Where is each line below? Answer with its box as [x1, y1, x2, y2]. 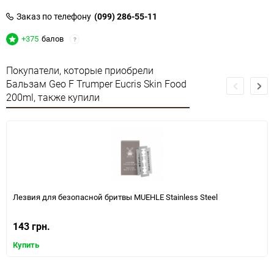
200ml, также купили [6, 91, 100, 104]
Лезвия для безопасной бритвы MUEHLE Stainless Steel [13, 191, 218, 202]
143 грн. [13, 220, 50, 233]
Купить [13, 239, 39, 250]
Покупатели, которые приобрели [6, 64, 154, 77]
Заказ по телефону [17, 10, 91, 22]
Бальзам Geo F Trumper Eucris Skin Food [6, 77, 187, 91]
